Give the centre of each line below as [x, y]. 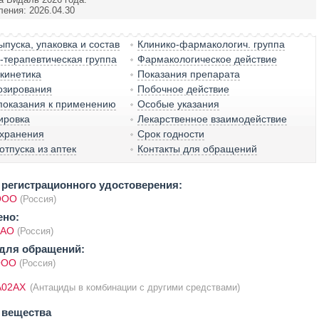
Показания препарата [189, 74]
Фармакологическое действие [208, 59]
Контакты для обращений [198, 149]
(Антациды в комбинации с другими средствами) [135, 287]
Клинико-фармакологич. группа [211, 44]
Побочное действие [184, 89]
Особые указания [179, 104]
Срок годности [171, 134]
